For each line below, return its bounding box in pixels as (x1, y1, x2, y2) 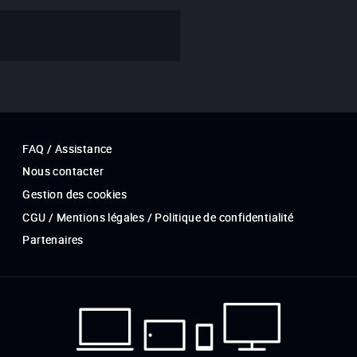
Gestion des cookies (22, 186, 127, 202)
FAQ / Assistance (22, 141, 112, 157)
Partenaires (22, 232, 84, 248)
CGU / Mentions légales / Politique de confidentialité (22, 210, 294, 226)
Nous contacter (22, 163, 104, 179)
